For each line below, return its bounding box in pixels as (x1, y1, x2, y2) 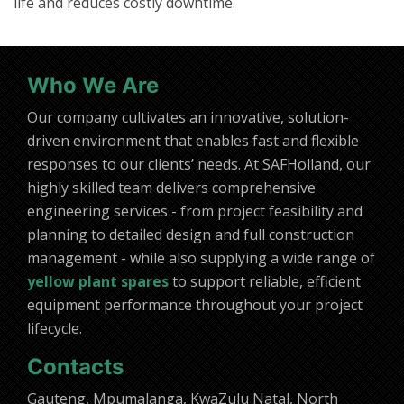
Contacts (27, 353, 124, 381)
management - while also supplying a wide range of (27, 248, 375, 269)
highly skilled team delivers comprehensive (27, 178, 316, 198)
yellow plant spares (27, 271, 169, 292)
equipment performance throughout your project (27, 295, 363, 316)
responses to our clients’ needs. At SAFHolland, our (27, 154, 371, 175)
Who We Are (27, 72, 159, 99)
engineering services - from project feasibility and (27, 201, 363, 222)
